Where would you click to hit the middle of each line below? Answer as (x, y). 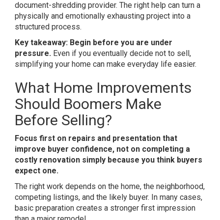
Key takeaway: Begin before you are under (94, 42)
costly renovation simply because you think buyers (109, 160)
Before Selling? (63, 120)
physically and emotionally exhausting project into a (103, 16)
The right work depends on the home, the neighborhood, (110, 186)
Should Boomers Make (88, 104)
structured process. (48, 27)
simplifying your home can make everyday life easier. (106, 64)
